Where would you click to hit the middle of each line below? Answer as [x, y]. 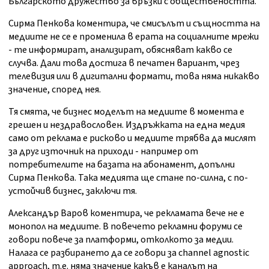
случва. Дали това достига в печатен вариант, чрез [124, 63]
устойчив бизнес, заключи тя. [73, 191]
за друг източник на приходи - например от [103, 152]
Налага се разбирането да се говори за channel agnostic [129, 253]
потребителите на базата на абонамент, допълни [122, 165]
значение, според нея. [55, 90]
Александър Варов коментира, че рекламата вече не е [126, 213]
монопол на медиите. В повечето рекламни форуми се [125, 227]
